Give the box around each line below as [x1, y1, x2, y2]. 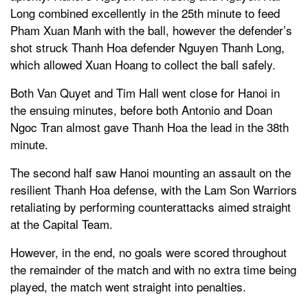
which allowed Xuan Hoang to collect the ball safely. [10, 55, 276, 73]
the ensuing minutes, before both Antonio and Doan [10, 100, 272, 118]
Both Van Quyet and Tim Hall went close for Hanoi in [10, 83, 280, 101]
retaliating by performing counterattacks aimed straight [10, 197, 291, 215]
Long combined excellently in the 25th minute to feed [10, 3, 280, 21]
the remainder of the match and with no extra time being [10, 260, 296, 278]
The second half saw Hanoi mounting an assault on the [10, 163, 291, 181]
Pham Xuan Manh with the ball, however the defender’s [10, 21, 292, 38]
